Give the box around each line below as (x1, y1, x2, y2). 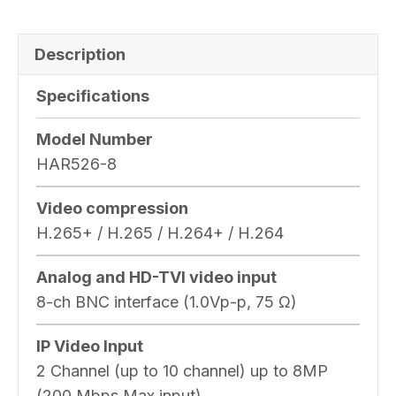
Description (34, 44, 126, 64)
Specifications (36, 86, 149, 105)
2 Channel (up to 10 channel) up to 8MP (36, 361, 328, 380)
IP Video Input (36, 336, 143, 355)
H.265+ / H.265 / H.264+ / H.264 (36, 223, 284, 242)
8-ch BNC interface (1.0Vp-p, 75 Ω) (36, 292, 297, 311)
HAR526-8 (36, 154, 117, 173)
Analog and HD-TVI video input (36, 267, 277, 286)
